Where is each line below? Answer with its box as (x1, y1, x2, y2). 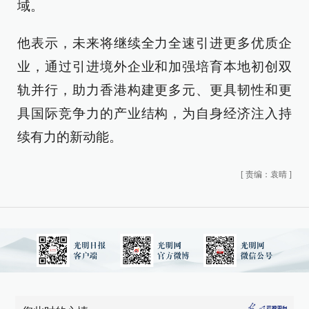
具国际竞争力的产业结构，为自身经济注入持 (17, 106, 292, 121)
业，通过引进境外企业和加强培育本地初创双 (17, 59, 292, 74)
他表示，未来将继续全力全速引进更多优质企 (17, 36, 292, 50)
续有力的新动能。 (17, 130, 122, 144)
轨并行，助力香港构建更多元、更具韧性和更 (17, 83, 292, 97)
